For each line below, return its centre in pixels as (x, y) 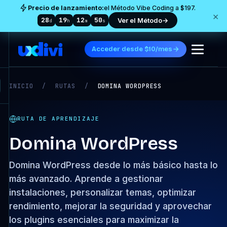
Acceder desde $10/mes (132, 49)
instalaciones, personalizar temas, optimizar (102, 192)
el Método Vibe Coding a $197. (150, 8)
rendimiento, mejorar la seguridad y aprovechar (110, 206)
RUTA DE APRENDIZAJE (58, 119)
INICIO (21, 86)
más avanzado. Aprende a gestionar (86, 179)
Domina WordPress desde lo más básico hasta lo (113, 165)
